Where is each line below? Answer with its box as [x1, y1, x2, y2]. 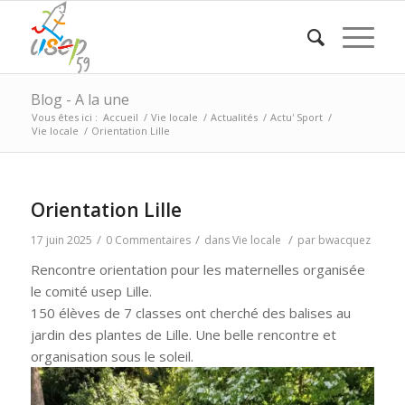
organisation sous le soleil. [30, 347, 193, 365]
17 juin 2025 [30, 232, 92, 248]
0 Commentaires [105, 232, 191, 248]
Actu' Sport [269, 110, 323, 124]
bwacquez [317, 232, 371, 248]
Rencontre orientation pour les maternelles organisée [30, 260, 365, 278]
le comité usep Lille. [30, 282, 152, 300]
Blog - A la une [30, 89, 129, 109]
